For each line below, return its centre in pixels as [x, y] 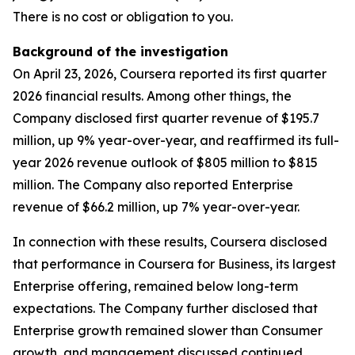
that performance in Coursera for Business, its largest [174, 264]
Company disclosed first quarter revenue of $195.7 [166, 118]
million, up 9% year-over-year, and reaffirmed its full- [176, 140]
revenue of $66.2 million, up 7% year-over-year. [156, 207]
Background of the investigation [120, 52]
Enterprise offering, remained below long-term [155, 286]
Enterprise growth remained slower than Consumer [168, 330]
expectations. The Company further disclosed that [165, 308]
